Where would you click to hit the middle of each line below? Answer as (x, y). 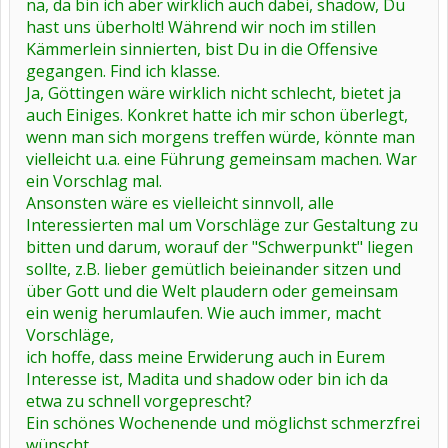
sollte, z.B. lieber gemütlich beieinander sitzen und (213, 269)
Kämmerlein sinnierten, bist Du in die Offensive (202, 49)
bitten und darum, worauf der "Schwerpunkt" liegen (219, 247)
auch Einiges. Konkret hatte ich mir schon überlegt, (217, 115)
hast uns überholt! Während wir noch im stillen (201, 27)
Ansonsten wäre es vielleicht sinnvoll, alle (180, 203)
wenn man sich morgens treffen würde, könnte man (220, 137)
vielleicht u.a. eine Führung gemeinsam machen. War (221, 159)
